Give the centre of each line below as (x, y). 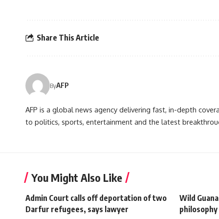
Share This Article (68, 38)
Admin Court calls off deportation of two (96, 198)
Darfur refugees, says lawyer (77, 209)
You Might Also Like (77, 177)
